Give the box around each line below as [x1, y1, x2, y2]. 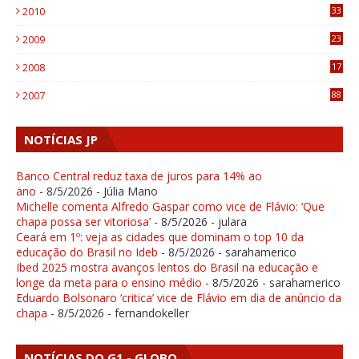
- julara [208, 214, 247, 230]
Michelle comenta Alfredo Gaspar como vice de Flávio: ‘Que [16, 199, 325, 215]
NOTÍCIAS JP [24, 131, 98, 148]
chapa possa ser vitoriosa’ [16, 214, 151, 230]
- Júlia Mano [93, 184, 158, 200]
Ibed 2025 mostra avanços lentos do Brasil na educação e [16, 260, 318, 276]
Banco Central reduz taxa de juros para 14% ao [16, 168, 262, 184]
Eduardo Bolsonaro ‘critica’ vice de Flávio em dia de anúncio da [16, 290, 341, 306]
